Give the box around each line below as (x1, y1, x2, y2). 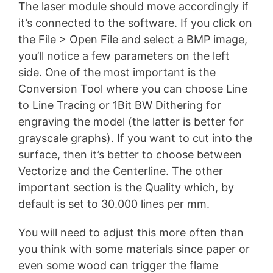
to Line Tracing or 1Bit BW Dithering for (18, 99, 221, 112)
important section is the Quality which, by (18, 181, 234, 194)
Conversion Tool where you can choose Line (18, 82, 247, 96)
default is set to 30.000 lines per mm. (18, 197, 210, 211)
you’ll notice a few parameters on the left (18, 49, 230, 63)
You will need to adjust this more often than (18, 225, 244, 239)
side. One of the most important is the (18, 66, 216, 79)
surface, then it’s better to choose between (18, 148, 242, 161)
